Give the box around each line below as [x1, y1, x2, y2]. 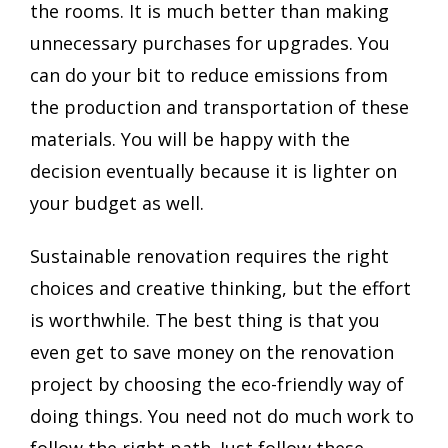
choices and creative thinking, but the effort [30, 276, 411, 301]
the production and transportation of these [30, 94, 409, 119]
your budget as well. [30, 190, 204, 215]
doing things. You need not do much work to [30, 404, 414, 429]
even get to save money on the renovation [30, 340, 394, 365]
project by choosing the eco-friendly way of [30, 372, 404, 397]
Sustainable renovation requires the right [30, 244, 389, 269]
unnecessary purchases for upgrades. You [30, 30, 390, 55]
